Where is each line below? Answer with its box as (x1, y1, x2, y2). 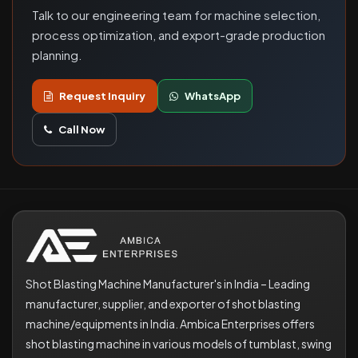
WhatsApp (185, 89, 241, 102)
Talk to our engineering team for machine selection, (32, 7, 320, 22)
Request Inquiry (59, 89, 145, 102)
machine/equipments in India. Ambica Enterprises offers (26, 316, 315, 332)
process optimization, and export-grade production (32, 27, 325, 42)
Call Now (58, 122, 105, 136)
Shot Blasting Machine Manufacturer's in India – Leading (26, 276, 310, 292)
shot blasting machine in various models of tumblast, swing (26, 336, 332, 352)
